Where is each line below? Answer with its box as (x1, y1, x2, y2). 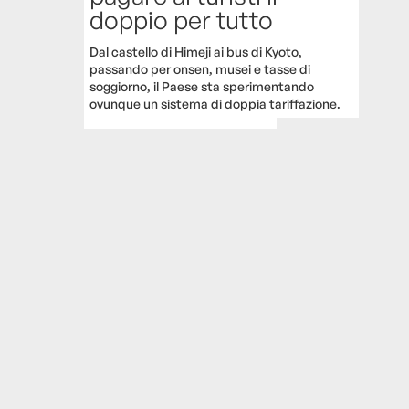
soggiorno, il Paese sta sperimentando (89, 78, 315, 94)
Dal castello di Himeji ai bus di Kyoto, (89, 43, 303, 59)
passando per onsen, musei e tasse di (89, 60, 311, 77)
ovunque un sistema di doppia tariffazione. (89, 95, 341, 111)
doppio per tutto (89, 4, 274, 35)
